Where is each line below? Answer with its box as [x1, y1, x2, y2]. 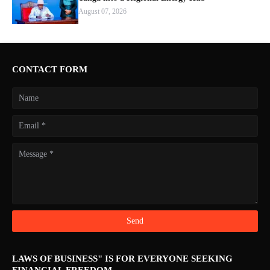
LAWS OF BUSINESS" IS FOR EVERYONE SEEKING [12, 254, 233, 263]
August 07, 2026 [78, 7, 127, 16]
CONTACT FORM [12, 64, 87, 74]
